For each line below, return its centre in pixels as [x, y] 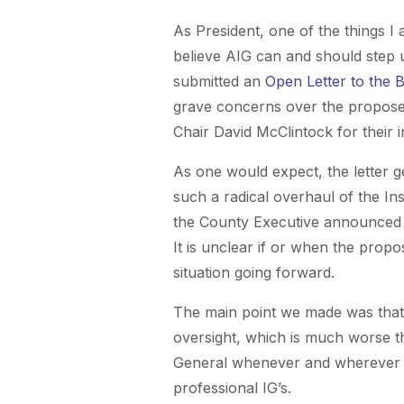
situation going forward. [254, 273]
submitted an [219, 82]
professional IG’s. [232, 388]
